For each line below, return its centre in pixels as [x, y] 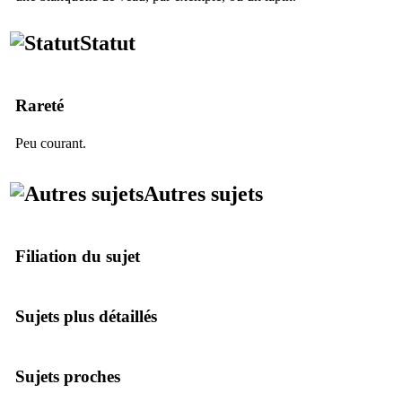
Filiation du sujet [78, 256]
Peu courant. [51, 143]
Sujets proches [68, 376]
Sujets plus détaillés [86, 316]
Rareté [39, 105]
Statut [108, 43]
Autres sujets [203, 193]
